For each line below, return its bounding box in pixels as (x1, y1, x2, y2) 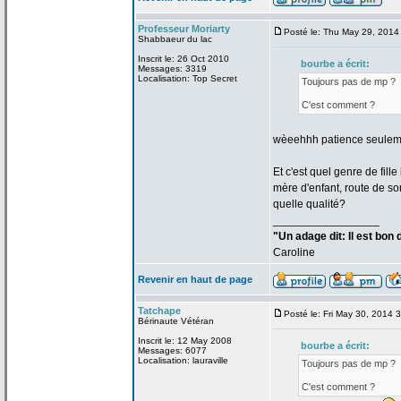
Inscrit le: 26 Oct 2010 (138, 54, 229, 64)
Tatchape (138, 305, 181, 316)
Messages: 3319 (138, 64, 207, 73)
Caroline (273, 246, 315, 259)
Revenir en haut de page (138, 274, 252, 285)
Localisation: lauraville (138, 355, 228, 365)
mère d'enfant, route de (273, 182, 385, 194)
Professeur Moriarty (138, 23, 230, 34)
